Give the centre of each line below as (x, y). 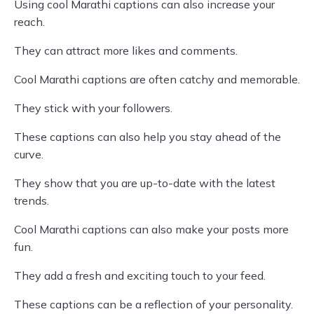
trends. (32, 200)
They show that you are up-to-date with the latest (145, 183)
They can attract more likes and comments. (126, 50)
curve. (29, 154)
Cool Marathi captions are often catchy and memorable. (157, 79)
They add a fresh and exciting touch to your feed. (140, 275)
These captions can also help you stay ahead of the (148, 137)
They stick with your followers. (93, 108)
